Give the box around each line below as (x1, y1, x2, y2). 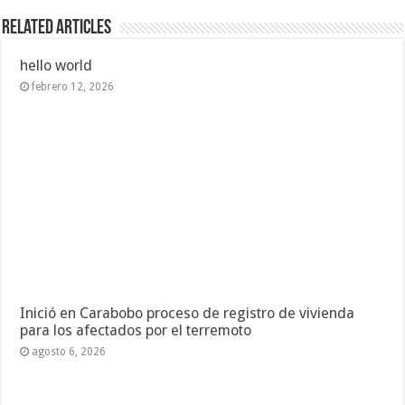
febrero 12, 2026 (32, 80, 115, 93)
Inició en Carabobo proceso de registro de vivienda (20, 305, 355, 323)
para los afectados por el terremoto (20, 322, 252, 340)
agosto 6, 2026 (32, 345, 107, 359)
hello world (20, 56, 93, 74)
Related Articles (2, 17, 112, 39)
